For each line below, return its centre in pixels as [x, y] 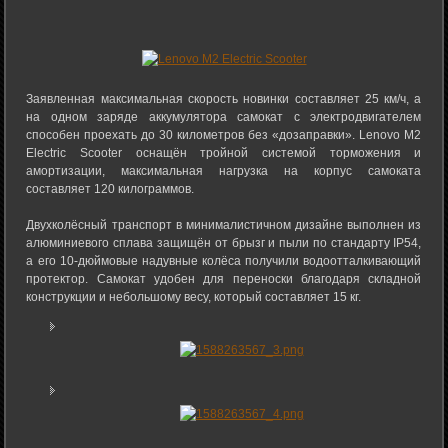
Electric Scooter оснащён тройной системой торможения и [224, 153]
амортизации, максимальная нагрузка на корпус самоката [224, 171]
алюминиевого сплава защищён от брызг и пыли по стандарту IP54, [224, 243]
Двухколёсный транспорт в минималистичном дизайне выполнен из [224, 225]
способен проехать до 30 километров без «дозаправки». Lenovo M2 [224, 135]
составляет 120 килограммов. [110, 189]
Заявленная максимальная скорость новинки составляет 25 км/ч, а [224, 99]
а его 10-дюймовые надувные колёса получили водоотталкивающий [224, 261]
